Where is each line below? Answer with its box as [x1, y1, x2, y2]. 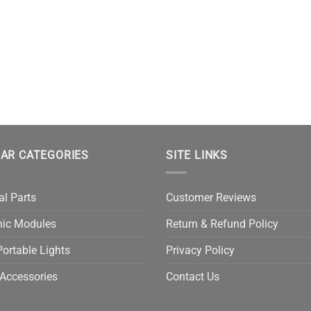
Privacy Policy [166, 243, 235, 257]
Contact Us [166, 269, 219, 283]
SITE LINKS [166, 149, 228, 162]
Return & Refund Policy [166, 217, 278, 230]
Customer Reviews [166, 190, 256, 204]
